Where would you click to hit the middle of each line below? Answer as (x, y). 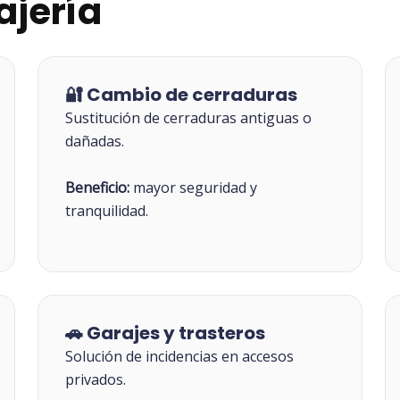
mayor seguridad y (194, 187)
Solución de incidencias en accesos (180, 357)
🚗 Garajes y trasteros (166, 333)
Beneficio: (98, 187)
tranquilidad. (107, 210)
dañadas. (95, 142)
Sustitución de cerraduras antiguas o (189, 118)
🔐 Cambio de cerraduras (182, 95)
